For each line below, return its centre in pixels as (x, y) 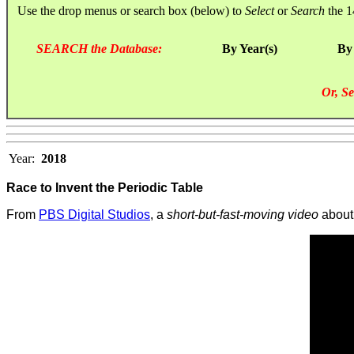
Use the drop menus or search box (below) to (126, 10)
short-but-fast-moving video (243, 214)
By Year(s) (250, 48)
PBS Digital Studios (94, 214)
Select (260, 10)
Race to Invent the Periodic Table (105, 187)
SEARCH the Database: (99, 48)
